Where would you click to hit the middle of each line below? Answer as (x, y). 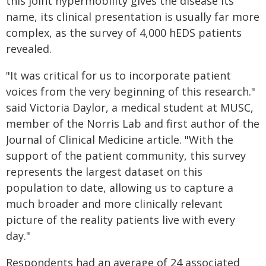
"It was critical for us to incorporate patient (118, 75)
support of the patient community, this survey (126, 156)
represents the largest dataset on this (104, 172)
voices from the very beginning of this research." (131, 91)
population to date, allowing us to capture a (120, 188)
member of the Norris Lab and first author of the (133, 123)
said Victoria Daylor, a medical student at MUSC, (130, 107)
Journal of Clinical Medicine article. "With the (120, 140)
